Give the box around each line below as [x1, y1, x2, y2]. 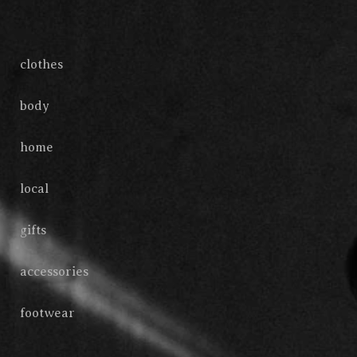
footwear [20, 306, 75, 320]
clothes [20, 57, 63, 72]
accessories [20, 265, 88, 279]
